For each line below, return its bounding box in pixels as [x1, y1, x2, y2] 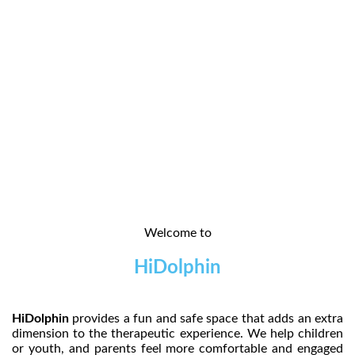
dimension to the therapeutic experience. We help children [12, 326, 343, 340]
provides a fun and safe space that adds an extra [69, 311, 343, 325]
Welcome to [143, 227, 212, 239]
